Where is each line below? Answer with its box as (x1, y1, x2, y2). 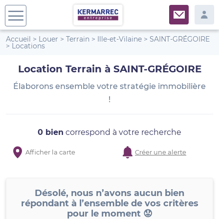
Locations (12, 42, 45, 50)
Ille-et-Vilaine (97, 35, 142, 44)
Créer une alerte (135, 148, 186, 156)
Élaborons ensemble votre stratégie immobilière (13, 82, 206, 91)
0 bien (38, 128, 64, 137)
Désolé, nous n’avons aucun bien (35, 188, 184, 198)
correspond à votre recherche (64, 128, 181, 137)
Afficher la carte (25, 148, 75, 156)
